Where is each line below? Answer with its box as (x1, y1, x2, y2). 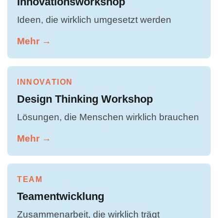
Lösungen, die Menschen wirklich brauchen (17, 111, 199, 122)
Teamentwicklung (17, 190, 104, 202)
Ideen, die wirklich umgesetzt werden (17, 14, 171, 25)
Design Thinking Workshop (17, 92, 153, 105)
